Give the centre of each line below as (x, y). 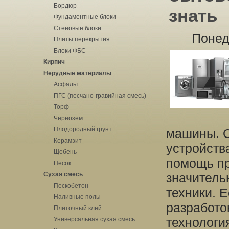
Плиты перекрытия (82, 39)
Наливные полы (77, 197)
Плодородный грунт (83, 129)
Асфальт (66, 84)
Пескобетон (71, 186)
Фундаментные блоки (85, 17)
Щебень (65, 152)
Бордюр (65, 6)
